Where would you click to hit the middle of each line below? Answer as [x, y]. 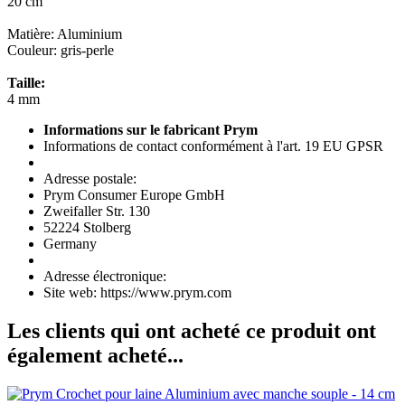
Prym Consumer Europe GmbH [134, 194]
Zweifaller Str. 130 [97, 211]
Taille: [26, 82]
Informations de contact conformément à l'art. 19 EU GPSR [213, 146]
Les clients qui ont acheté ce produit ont [192, 330]
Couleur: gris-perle [61, 50]
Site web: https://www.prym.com [137, 292]
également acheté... [95, 355]
